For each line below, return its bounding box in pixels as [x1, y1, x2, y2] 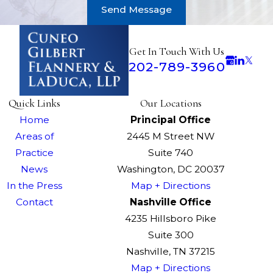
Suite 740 [148, 146, 193, 158]
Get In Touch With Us [129, 45, 225, 58]
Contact [15, 196, 53, 208]
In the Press [6, 179, 62, 191]
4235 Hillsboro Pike [125, 212, 216, 224]
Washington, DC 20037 [116, 163, 225, 175]
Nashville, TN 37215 [126, 245, 215, 257]
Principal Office [130, 113, 211, 126]
